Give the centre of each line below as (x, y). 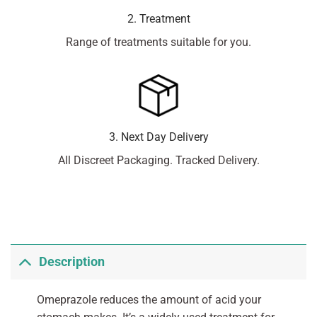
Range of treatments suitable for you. (158, 42)
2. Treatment (158, 18)
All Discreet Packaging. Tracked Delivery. (158, 160)
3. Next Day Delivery (158, 137)
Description (72, 262)
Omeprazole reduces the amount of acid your (149, 299)
